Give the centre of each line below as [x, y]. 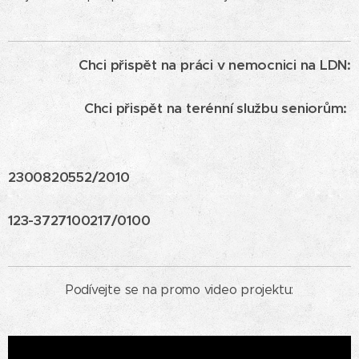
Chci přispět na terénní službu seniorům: [217, 108]
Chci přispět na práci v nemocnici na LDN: [214, 65]
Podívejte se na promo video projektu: [179, 290]
